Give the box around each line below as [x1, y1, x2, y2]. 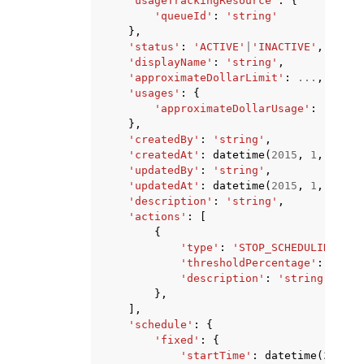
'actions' [128, 210, 187, 223]
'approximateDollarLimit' [128, 71, 284, 84]
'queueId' [154, 10, 213, 22]
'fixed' [154, 334, 200, 346]
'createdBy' [128, 133, 200, 145]
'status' [128, 41, 180, 53]
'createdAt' [128, 149, 200, 161]
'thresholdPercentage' [180, 257, 317, 269]
